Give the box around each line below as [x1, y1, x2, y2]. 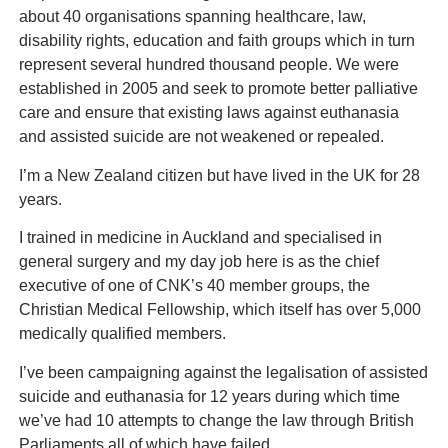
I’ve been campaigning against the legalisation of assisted [18, 363, 428, 381]
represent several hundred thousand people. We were [18, 56, 399, 74]
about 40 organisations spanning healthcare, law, [18, 8, 366, 26]
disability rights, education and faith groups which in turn [18, 32, 415, 50]
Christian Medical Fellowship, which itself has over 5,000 [18, 301, 421, 319]
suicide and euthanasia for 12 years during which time [18, 387, 400, 405]
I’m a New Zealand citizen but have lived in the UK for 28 [18, 166, 420, 184]
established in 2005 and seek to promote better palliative [18, 80, 418, 98]
